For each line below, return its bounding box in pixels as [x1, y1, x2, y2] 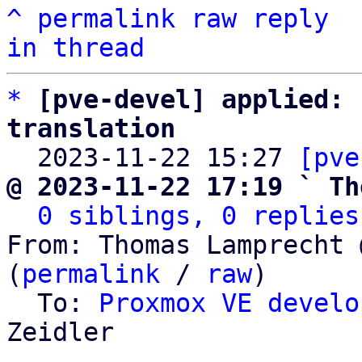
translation [6, 114, 175, 143]
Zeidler [6, 318, 114, 347]
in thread [6, 33, 145, 62]
